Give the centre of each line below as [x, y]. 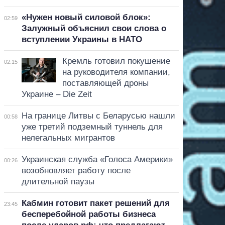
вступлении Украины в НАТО [82, 39]
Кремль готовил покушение [116, 61]
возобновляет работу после [76, 170]
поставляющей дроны [105, 83]
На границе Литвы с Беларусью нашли [98, 116]
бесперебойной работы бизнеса [88, 214]
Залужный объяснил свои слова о [94, 28]
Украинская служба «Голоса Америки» [97, 159]
